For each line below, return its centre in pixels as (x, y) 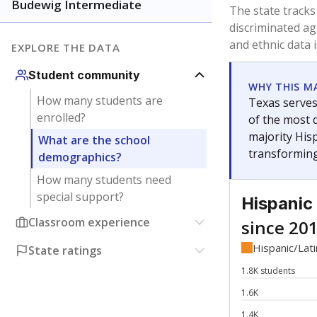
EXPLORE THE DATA (66, 47)
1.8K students (268, 271)
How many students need (104, 180)
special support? (80, 197)
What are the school (94, 140)
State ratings (65, 250)
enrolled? (61, 117)
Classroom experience (89, 222)
